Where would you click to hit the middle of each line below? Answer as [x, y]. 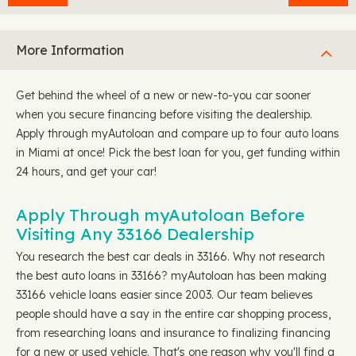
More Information [70, 50]
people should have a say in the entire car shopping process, [173, 314]
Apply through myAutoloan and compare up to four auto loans [178, 133]
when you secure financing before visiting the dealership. [164, 114]
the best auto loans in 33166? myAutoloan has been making [171, 276]
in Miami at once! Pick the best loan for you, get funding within [178, 153]
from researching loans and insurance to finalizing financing [173, 333]
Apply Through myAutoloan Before [160, 215]
